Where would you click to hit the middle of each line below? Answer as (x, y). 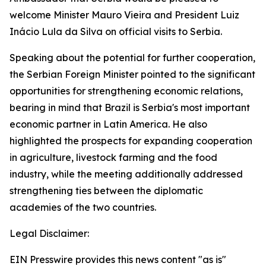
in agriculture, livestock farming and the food (113, 157)
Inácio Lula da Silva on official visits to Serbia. (116, 31)
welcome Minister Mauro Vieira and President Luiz (124, 15)
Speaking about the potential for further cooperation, (132, 58)
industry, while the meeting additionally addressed (126, 174)
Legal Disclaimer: (49, 233)
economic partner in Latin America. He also (108, 124)
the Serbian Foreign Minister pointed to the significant (132, 74)
